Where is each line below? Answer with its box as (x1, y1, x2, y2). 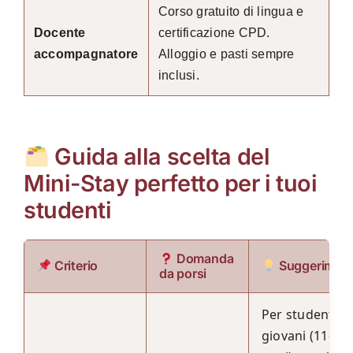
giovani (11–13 (261, 327, 350, 345)
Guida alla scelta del (49, 142, 270, 170)
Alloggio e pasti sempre (158, 46, 295, 61)
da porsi (158, 266, 207, 282)
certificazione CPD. (158, 25, 270, 39)
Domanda (173, 251, 234, 267)
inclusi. (158, 68, 199, 82)
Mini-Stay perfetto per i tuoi (23, 169, 318, 197)
